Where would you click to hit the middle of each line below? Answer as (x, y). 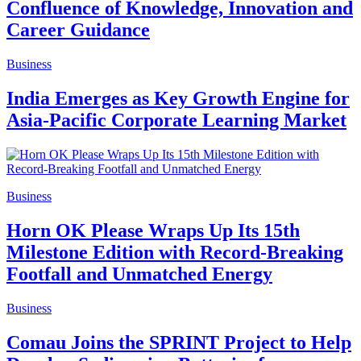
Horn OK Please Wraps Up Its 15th (153, 230)
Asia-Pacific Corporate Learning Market (176, 120)
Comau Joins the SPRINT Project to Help (179, 342)
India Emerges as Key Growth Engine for (178, 99)
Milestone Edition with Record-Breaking (175, 252)
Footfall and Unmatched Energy (139, 274)
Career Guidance (78, 30)
